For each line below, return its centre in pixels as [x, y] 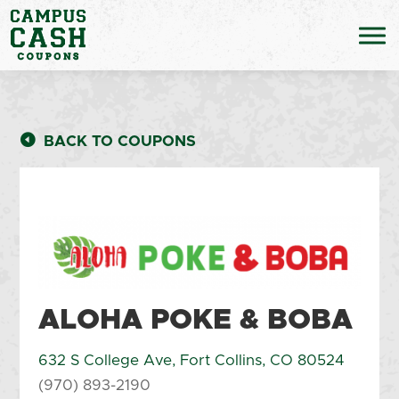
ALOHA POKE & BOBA [195, 320]
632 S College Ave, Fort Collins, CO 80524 [191, 360]
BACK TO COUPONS [120, 141]
